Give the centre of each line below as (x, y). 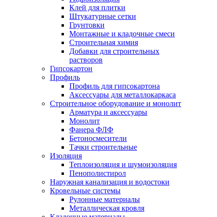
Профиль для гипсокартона (115, 86)
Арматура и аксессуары (108, 112)
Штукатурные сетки (103, 16)
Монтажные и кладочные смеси (122, 33)
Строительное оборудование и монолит (116, 103)
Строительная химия (104, 42)
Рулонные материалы (105, 199)
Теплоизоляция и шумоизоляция (123, 164)
